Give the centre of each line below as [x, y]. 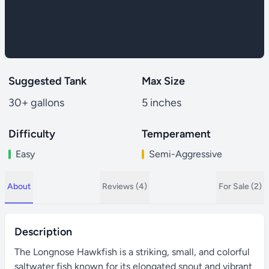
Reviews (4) [125, 186]
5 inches [162, 103]
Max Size [163, 81]
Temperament [176, 134]
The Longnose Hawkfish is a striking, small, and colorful [132, 252]
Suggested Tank [47, 81]
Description [43, 232]
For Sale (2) [240, 186]
